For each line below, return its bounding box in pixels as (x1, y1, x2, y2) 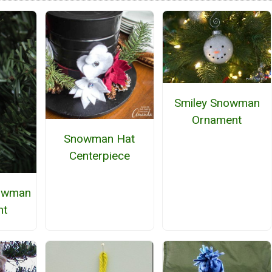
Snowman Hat (64, 132, 135, 146)
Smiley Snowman (174, 95, 260, 110)
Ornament (192, 112, 242, 127)
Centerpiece (69, 149, 130, 163)
